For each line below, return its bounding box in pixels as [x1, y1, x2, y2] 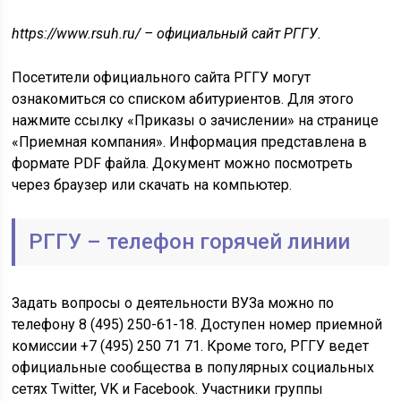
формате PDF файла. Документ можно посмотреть [12, 155, 354, 172]
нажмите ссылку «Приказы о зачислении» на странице [12, 112, 380, 129]
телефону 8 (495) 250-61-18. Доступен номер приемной [12, 316, 383, 333]
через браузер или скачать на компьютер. [12, 176, 293, 193]
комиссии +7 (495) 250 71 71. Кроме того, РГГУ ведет [12, 337, 370, 354]
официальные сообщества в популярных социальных [12, 359, 375, 376]
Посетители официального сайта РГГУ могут [12, 69, 311, 86]
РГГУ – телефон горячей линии [29, 229, 351, 254]
